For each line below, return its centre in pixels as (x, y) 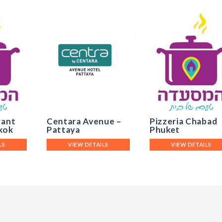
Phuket (165, 129)
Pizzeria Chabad (184, 121)
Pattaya (63, 129)
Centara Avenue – (84, 121)
